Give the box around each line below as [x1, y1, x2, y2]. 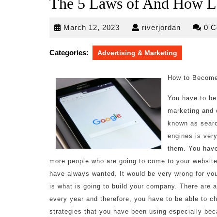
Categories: [49, 48, 89, 57]
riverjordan [142, 23, 181, 31]
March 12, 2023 [63, 23, 120, 31]
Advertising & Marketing [97, 49, 177, 57]
